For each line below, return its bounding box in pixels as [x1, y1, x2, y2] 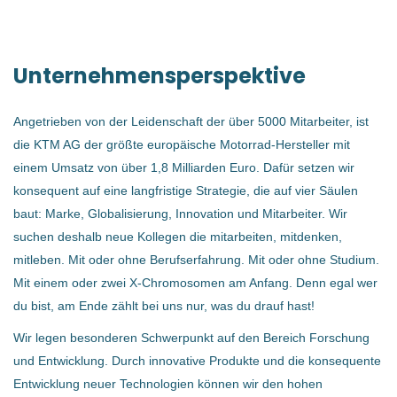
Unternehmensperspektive [13, 61, 306, 90]
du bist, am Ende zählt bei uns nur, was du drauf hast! [13, 299, 315, 313]
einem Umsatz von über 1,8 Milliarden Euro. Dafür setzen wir [13, 160, 354, 175]
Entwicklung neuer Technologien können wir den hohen [13, 377, 323, 391]
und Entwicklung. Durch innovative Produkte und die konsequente [13, 354, 381, 368]
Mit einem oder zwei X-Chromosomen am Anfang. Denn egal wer [13, 276, 378, 290]
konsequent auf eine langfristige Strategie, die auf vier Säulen [13, 183, 358, 198]
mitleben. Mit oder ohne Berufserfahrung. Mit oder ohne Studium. [13, 253, 379, 267]
